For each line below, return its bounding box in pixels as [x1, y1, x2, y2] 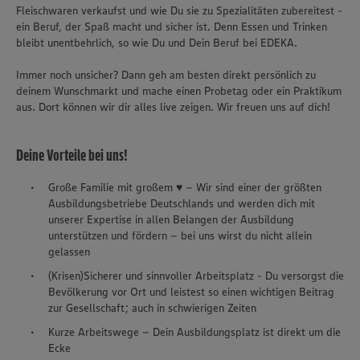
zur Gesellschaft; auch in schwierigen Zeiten [48, 301, 256, 316]
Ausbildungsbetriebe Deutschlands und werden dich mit [48, 196, 315, 211]
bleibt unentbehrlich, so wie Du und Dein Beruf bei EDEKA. [16, 35, 297, 51]
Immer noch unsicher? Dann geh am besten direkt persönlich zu [16, 67, 316, 83]
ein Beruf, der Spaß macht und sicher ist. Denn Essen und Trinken [16, 19, 327, 35]
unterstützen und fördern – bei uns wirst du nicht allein [48, 228, 312, 243]
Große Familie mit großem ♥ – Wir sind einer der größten [48, 180, 321, 195]
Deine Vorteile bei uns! [16, 145, 128, 166]
